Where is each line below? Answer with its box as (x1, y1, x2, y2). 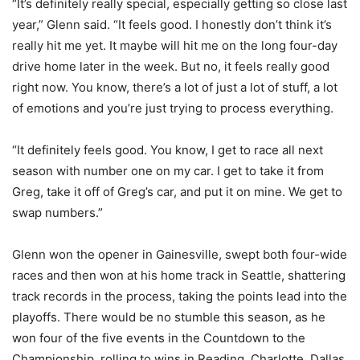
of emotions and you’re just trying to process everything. (12, 100, 333, 117)
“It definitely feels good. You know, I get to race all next (12, 142, 323, 158)
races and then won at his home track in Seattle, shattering (12, 268, 346, 284)
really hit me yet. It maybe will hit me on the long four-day (12, 38, 337, 54)
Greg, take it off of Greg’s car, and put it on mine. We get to (12, 184, 342, 200)
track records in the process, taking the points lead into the (12, 288, 347, 305)
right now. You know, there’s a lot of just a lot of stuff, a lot (12, 80, 337, 96)
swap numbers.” (12, 205, 103, 221)
